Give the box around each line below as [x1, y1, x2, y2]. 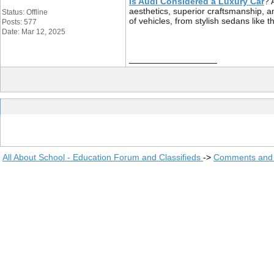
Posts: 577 [2, 18, 37, 26]
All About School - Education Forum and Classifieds [2, 152, 203, 162]
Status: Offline [2, 8, 48, 17]
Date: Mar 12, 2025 [2, 28, 65, 36]
